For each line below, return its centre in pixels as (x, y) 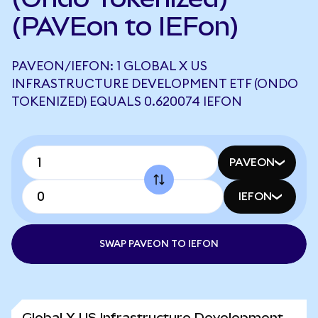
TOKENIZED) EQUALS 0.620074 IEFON (127, 102)
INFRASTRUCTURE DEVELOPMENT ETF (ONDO (155, 84)
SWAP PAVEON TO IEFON (159, 244)
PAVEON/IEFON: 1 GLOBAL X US (109, 66)
